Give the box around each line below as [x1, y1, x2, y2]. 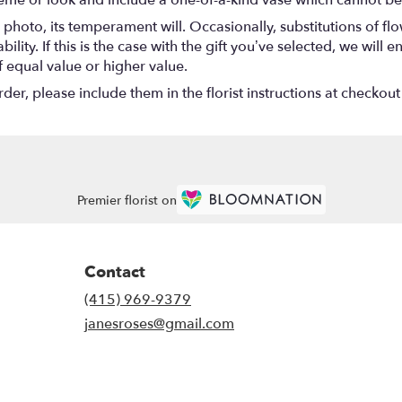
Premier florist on [76, 191, 177, 209]
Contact [84, 261, 145, 284]
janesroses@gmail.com [84, 314, 234, 335]
